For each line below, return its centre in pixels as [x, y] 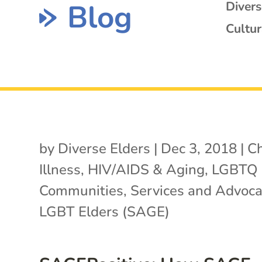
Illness [60, 169]
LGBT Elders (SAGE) [105, 211]
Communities [82, 190]
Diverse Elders [104, 148]
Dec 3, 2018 [199, 148]
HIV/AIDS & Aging [146, 169]
